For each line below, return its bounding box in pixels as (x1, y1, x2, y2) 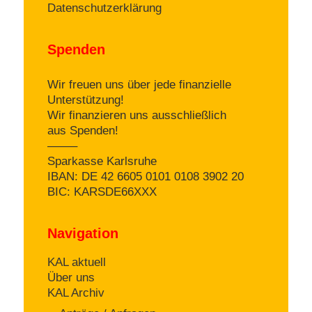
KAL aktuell (47, 255, 106, 269)
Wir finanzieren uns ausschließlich (47, 108, 226, 122)
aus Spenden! (47, 123, 118, 137)
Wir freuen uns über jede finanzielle (47, 77, 231, 91)
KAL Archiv (47, 286, 104, 299)
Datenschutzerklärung (47, 1, 162, 15)
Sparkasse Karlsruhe (47, 154, 157, 168)
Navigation (47, 225, 118, 241)
